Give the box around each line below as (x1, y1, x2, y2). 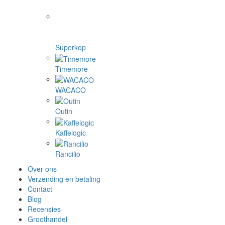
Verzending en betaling (28, 173, 100, 184)
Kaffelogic (55, 127, 86, 138)
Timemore (55, 63, 88, 74)
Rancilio (55, 148, 80, 159)
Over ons (28, 163, 57, 174)
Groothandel (28, 213, 67, 224)
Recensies (28, 203, 61, 214)
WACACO (55, 84, 86, 95)
